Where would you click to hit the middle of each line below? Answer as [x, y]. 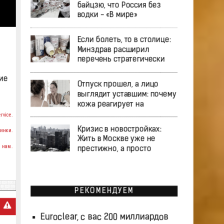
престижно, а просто [114, 149]
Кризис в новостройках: [119, 129]
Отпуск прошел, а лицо [117, 85]
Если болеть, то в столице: [123, 40]
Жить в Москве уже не [116, 139]
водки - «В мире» [107, 15]
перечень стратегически [121, 60]
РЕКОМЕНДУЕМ [104, 191]
